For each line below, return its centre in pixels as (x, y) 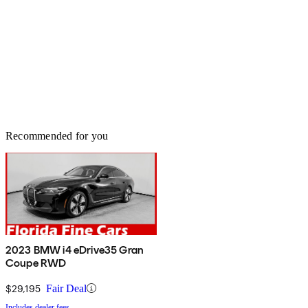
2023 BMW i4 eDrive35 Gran (75, 250)
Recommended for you (57, 135)
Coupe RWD (36, 263)
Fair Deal (66, 288)
